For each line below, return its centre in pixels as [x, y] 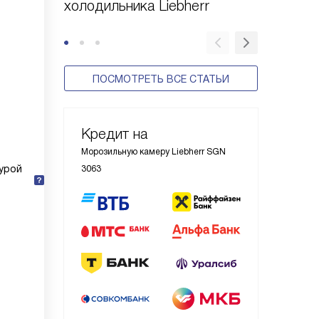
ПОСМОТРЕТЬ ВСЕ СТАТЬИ [161, 79]
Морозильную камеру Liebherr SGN [153, 152]
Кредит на [114, 134]
